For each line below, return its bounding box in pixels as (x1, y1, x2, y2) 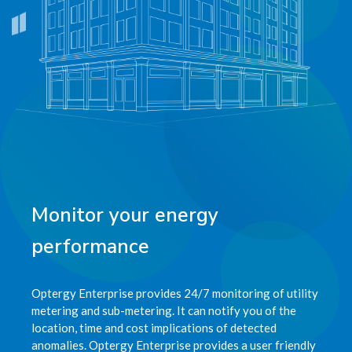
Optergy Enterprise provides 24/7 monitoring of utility (31, 285, 318, 300)
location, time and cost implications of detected (31, 320, 277, 335)
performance (31, 233, 149, 260)
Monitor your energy (31, 201, 218, 229)
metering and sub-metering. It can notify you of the (31, 302, 296, 317)
